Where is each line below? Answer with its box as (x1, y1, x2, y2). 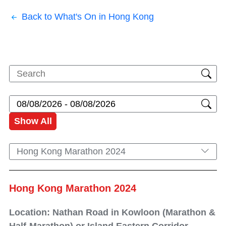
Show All (14, 116, 52, 126)
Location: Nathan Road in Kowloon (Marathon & (9, 207, 215, 217)
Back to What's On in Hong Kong (22, 11, 154, 22)
